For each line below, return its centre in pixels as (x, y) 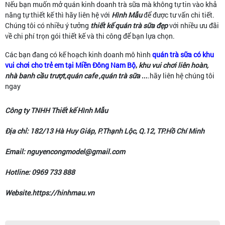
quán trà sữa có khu (183, 54)
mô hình (138, 54)
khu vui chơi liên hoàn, (174, 65)
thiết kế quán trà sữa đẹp (129, 25)
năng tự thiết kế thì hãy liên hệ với (58, 15)
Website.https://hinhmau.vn (50, 192)
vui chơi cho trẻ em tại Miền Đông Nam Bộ (70, 65)
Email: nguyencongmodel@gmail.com (65, 151)
